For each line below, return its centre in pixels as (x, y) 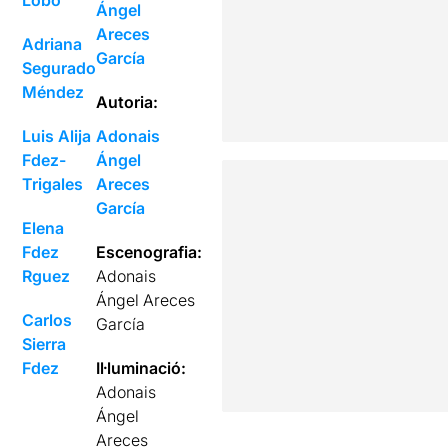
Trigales (53, 184)
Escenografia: (149, 252)
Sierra (44, 344)
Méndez (53, 92)
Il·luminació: (141, 368)
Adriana (52, 44)
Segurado (59, 68)
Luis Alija (57, 136)
